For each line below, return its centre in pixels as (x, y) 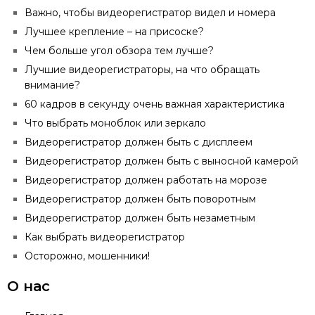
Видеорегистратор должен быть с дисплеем (139, 142)
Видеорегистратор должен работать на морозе (146, 180)
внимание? (52, 85)
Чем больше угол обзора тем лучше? (119, 51)
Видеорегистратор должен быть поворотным (140, 199)
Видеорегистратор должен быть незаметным (140, 218)
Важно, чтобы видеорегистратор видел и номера (150, 13)
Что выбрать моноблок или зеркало (115, 123)
